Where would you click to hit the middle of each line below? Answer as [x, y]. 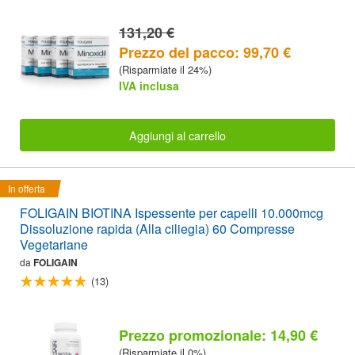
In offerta [27, 188]
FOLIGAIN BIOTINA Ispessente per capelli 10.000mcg [172, 212]
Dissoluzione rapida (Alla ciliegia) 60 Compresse [157, 228]
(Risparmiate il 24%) [165, 70]
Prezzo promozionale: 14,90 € [218, 336]
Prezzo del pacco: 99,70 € [205, 53]
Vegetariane [54, 244]
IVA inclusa [149, 86]
